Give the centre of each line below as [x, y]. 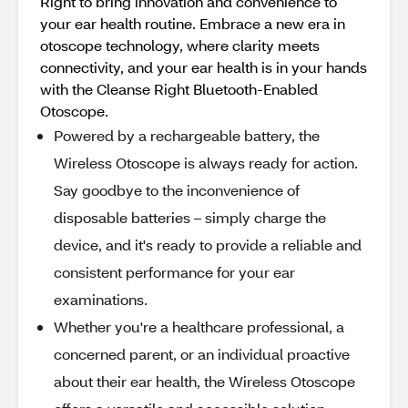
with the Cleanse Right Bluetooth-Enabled [179, 89]
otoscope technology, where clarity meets [180, 45]
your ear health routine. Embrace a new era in [193, 23]
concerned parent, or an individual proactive [202, 354]
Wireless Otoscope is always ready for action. [206, 163]
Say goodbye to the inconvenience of [177, 190]
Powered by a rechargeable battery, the [187, 135]
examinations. [101, 299]
